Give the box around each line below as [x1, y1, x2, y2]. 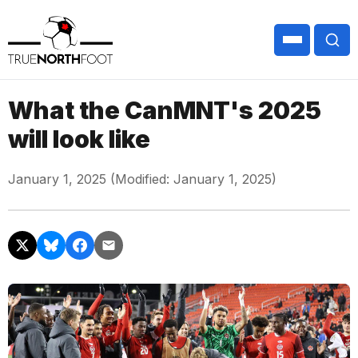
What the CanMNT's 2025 [8, 96, 321, 125]
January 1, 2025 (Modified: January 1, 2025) [8, 171, 276, 187]
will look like [8, 125, 150, 153]
